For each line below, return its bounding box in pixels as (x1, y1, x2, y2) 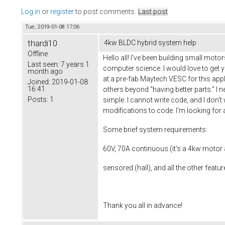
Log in (21, 8, 40, 16)
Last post (138, 8, 168, 16)
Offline (28, 50, 48, 58)
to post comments (74, 8, 135, 16)
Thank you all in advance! (103, 201, 182, 210)
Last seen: (28, 60, 59, 69)
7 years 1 (59, 60, 89, 69)
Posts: (28, 95, 48, 104)
